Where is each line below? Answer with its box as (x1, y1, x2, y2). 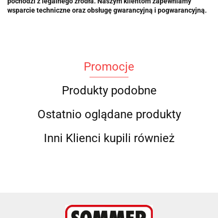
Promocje (84, 59, 134, 73)
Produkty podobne (61, 83, 157, 97)
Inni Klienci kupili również (43, 131, 175, 145)
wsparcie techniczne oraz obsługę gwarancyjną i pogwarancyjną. (7, 6, 207, 14)
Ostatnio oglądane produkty (37, 107, 181, 121)
